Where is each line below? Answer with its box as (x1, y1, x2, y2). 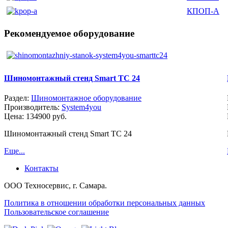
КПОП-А (187, 6, 219, 15)
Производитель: (4, 102, 62, 111)
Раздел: (4, 93, 31, 102)
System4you (62, 102, 101, 111)
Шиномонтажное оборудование (31, 93, 141, 102)
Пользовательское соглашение (4, 207, 109, 216)
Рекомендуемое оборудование (4, 27, 134, 39)
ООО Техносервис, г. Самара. (4, 181, 107, 190)
